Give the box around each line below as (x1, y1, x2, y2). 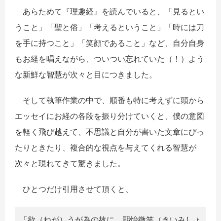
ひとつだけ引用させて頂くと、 (15, 184, 133, 194)
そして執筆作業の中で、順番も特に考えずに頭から (15, 95, 204, 105)
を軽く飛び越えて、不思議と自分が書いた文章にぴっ (15, 126, 204, 137)
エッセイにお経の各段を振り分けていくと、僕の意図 (15, 110, 204, 121)
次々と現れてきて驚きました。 (15, 158, 125, 168)
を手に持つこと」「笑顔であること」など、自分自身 (15, 37, 204, 48)
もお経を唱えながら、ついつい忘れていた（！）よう (15, 53, 204, 64)
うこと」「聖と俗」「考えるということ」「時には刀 (15, 22, 204, 32)
